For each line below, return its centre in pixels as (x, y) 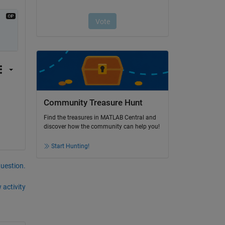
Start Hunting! (70, 146)
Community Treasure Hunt (93, 102)
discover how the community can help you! (101, 127)
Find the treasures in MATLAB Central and (100, 118)
